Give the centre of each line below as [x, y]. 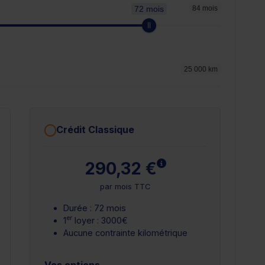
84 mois [205, 8]
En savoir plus [197, 162]
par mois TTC [125, 186]
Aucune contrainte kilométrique [125, 232]
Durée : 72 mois [95, 208]
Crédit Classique [95, 129]
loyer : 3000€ [100, 220]
